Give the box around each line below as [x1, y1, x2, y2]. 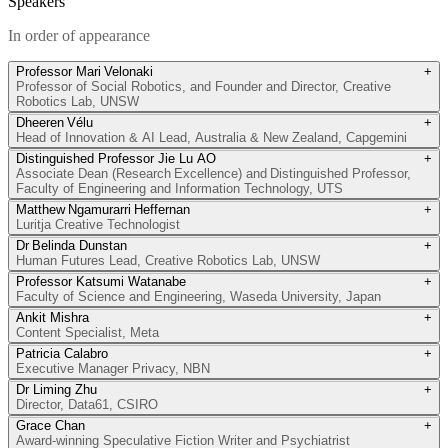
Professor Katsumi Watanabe [16, 273, 186, 289]
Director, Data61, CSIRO [16, 396, 158, 412]
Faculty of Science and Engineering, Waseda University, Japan [16, 288, 381, 304]
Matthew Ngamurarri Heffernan [16, 201, 190, 217]
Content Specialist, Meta [16, 324, 159, 340]
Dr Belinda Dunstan [16, 237, 127, 253]
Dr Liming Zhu [16, 381, 97, 397]
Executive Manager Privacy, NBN [16, 360, 210, 376]
